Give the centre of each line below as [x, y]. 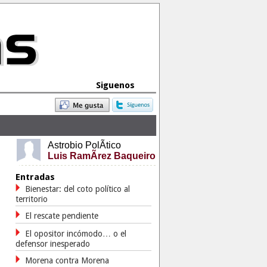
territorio [32, 199]
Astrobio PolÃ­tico [84, 145]
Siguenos [98, 85]
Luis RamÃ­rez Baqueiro [102, 156]
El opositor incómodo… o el [76, 234]
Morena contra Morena [67, 260]
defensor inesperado [53, 244]
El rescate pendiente [62, 216]
